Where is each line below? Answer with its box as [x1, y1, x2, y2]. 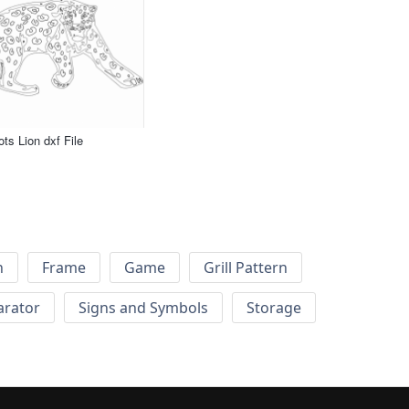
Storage [246, 298, 301, 319]
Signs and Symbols [79, 298, 208, 319]
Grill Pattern [204, 257, 288, 278]
